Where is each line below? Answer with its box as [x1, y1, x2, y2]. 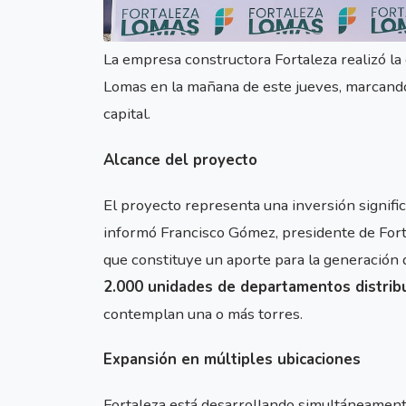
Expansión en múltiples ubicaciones [103, 348, 361, 370]
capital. [103, 103, 150, 125]
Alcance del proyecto [103, 149, 257, 170]
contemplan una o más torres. [103, 303, 303, 324]
